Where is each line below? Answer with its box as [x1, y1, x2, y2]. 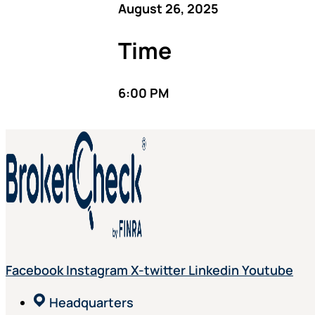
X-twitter [131, 262, 186, 278]
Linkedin [188, 262, 239, 278]
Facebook [6, 262, 63, 278]
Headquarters [49, 294, 134, 311]
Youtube [242, 262, 293, 278]
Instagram [66, 262, 128, 278]
